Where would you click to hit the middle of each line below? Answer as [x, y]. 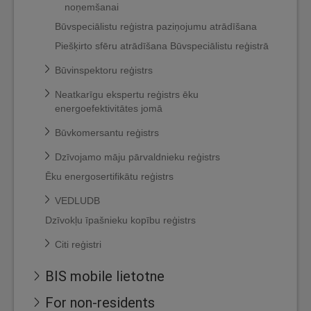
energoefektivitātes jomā [109, 108]
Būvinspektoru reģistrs [104, 70]
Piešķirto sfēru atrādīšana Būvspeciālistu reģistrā [162, 46]
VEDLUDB [77, 201]
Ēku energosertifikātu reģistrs [109, 176]
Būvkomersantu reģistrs [107, 133]
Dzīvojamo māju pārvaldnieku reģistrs [137, 157]
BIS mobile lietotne [105, 276]
